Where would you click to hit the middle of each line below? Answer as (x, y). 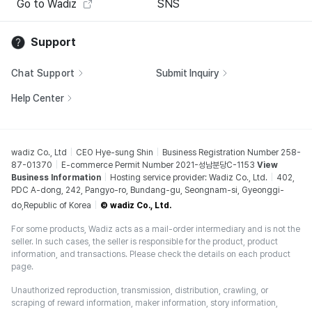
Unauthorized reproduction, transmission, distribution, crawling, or (140, 290)
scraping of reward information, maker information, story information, (145, 303)
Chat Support (43, 73)
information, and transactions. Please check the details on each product (151, 254)
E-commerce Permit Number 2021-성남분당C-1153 (158, 165)
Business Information (56, 178)
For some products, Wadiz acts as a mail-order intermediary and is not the (156, 229)
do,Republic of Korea (51, 205)
